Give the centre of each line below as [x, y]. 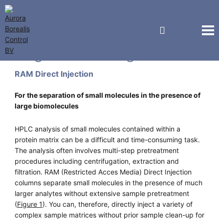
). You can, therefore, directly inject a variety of [118, 204]
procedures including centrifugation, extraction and [97, 161]
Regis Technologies [85, 53]
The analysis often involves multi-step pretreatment [97, 150]
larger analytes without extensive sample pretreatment [102, 193]
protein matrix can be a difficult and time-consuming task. [107, 140]
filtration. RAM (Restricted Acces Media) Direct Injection [103, 172]
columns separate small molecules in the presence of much [109, 183]
